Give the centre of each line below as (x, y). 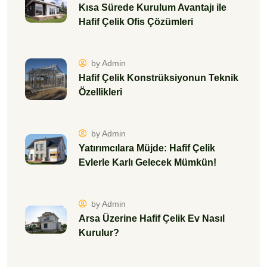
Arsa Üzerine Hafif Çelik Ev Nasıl (152, 218)
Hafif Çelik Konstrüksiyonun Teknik (159, 78)
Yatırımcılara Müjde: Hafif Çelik (147, 148)
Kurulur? (99, 233)
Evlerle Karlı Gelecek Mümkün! (148, 162)
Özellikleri (100, 92)
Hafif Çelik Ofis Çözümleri (136, 22)
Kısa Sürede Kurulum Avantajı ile (153, 7)
